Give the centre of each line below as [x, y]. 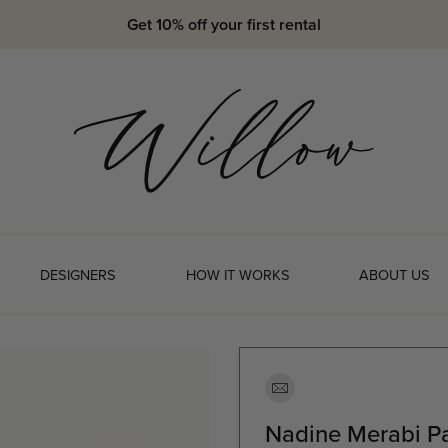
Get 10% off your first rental [224, 24]
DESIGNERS [78, 275]
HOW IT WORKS [237, 275]
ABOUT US [395, 275]
